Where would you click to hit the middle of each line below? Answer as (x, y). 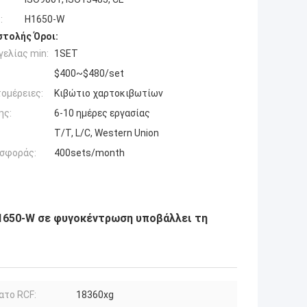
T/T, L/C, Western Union (107, 133)
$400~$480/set (89, 73)
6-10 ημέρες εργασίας (102, 113)
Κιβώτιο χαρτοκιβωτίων (109, 93)
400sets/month (89, 152)
